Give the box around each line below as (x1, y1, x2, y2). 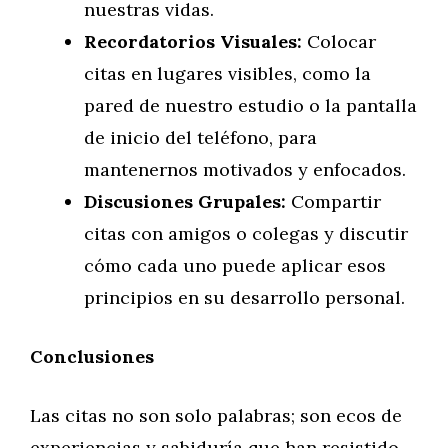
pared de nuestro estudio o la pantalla (84, 94, 417, 117)
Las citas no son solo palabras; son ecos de (30, 404, 402, 427)
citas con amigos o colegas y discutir (84, 222, 408, 245)
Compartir (286, 190, 381, 213)
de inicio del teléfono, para (84, 126, 317, 149)
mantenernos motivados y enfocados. (84, 158, 406, 181)
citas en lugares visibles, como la (84, 62, 371, 85)
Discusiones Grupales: (84, 190, 286, 213)
